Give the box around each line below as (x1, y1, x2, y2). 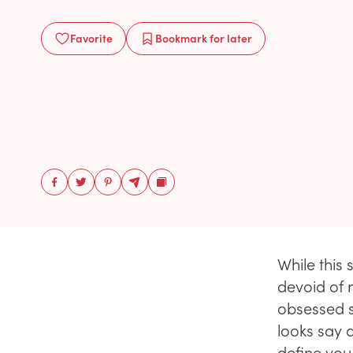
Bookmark (155, 30, 207, 46)
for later (207, 30, 252, 46)
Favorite (70, 30, 113, 46)
